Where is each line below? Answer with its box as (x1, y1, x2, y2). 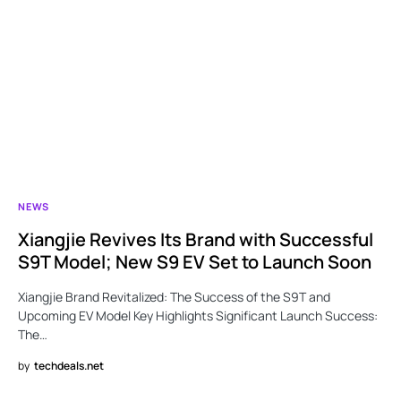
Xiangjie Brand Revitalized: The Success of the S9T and (18, 287, 330, 305)
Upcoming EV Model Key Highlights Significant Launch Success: (18, 306, 378, 324)
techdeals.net (34, 357, 104, 373)
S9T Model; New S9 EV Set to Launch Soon (18, 249, 371, 274)
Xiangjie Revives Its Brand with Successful (18, 226, 373, 252)
